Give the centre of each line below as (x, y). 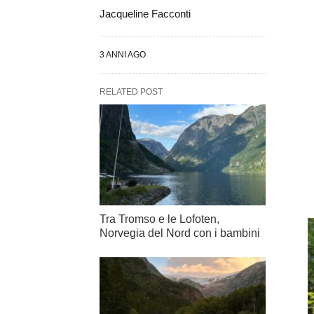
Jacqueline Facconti (145, 14)
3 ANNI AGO (123, 55)
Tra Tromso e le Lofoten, (159, 219)
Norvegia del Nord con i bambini (180, 233)
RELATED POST (131, 92)
